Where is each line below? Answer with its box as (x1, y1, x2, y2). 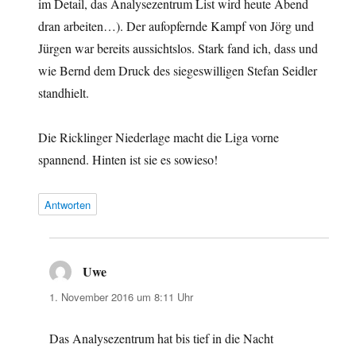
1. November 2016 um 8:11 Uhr (49, 288, 194, 304)
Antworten (44, 196, 91, 212)
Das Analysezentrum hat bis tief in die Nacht (49, 329, 274, 346)
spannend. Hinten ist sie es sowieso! (38, 150, 219, 168)
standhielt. (38, 83, 90, 101)
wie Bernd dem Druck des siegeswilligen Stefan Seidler (38, 61, 318, 79)
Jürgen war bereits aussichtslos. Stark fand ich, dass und (38, 39, 319, 56)
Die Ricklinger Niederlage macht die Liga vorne (38, 128, 280, 145)
